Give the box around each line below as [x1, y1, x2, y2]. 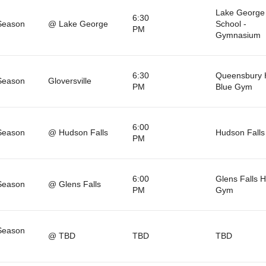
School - [215, 18, 246, 28]
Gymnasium [215, 30, 261, 40]
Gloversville [47, 75, 91, 85]
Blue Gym [215, 81, 252, 91]
